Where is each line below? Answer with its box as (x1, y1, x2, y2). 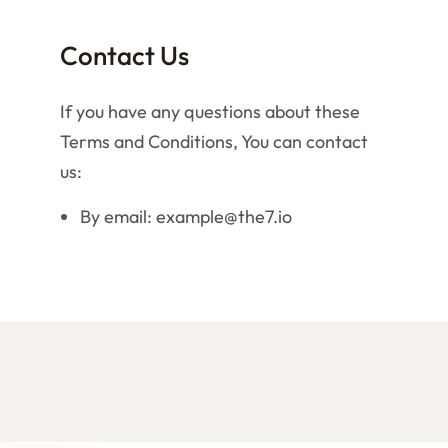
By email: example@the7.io (80, 205, 292, 228)
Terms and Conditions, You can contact (60, 130, 368, 153)
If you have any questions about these (60, 100, 360, 123)
